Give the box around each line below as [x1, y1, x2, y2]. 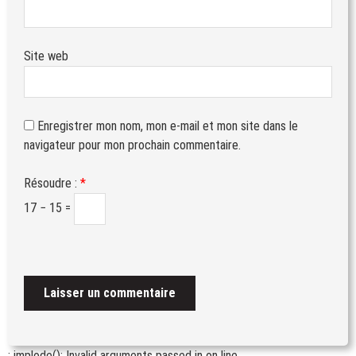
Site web [24, 48, 68, 64]
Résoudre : [24, 175, 80, 191]
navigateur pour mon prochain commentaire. [24, 137, 241, 153]
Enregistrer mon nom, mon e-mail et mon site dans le [37, 118, 298, 133]
